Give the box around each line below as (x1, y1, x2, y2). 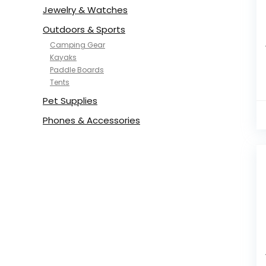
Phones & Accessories (43, 114, 140, 126)
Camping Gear (50, 40, 105, 50)
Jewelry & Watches (43, 4, 128, 16)
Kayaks (50, 52, 77, 62)
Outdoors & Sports (43, 23, 125, 36)
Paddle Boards (50, 65, 104, 75)
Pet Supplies (43, 94, 97, 107)
